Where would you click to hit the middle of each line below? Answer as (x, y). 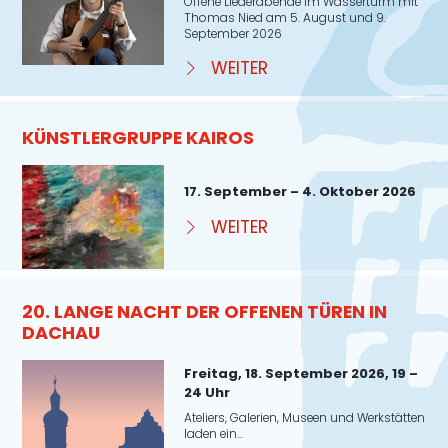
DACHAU (61, 333)
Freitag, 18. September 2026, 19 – (300, 373)
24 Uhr (206, 392)
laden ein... (213, 434)
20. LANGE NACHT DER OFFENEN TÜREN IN (205, 312)
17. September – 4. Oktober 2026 (299, 191)
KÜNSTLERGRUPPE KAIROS (138, 137)
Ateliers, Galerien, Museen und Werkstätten (304, 418)
